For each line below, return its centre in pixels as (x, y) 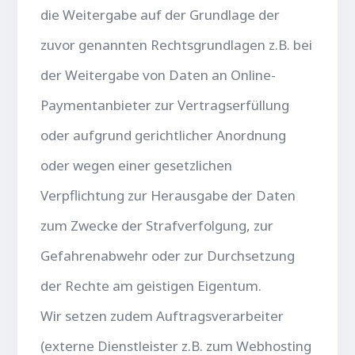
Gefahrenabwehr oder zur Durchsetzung (168, 255)
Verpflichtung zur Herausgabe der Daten (168, 195)
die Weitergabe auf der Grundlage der (160, 14)
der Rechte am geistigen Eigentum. (151, 285)
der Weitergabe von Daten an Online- (158, 74)
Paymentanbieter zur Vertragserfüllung (165, 105)
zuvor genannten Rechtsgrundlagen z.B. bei (177, 44)
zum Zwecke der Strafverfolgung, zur (157, 225)
